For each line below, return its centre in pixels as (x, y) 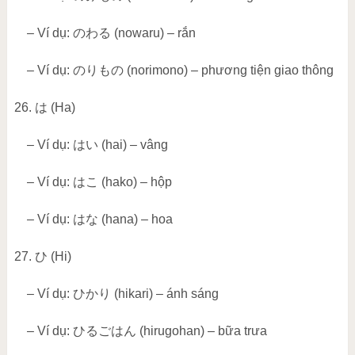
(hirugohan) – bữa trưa (201, 331)
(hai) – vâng (133, 145)
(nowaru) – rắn (153, 33)
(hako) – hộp (135, 182)
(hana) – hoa (135, 219)
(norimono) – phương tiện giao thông (228, 71)
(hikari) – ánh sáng (164, 294)
